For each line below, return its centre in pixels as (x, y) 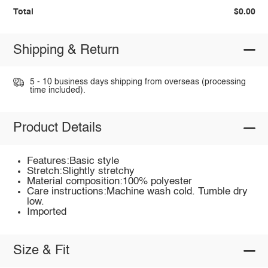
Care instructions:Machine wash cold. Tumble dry (138, 191)
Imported (47, 212)
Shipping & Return (66, 50)
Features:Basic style (73, 161)
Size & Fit (41, 251)
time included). (57, 91)
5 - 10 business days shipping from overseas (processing (138, 82)
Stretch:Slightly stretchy (81, 171)
